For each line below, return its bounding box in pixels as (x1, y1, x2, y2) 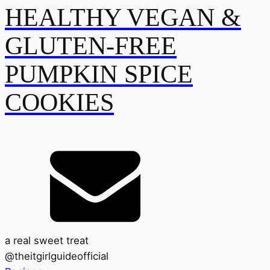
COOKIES (5, 89, 114, 117)
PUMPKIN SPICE (5, 60, 193, 89)
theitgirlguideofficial (14, 250, 108, 262)
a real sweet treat (5, 234, 89, 246)
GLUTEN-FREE (5, 32, 177, 60)
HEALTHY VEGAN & (5, 4, 241, 32)
